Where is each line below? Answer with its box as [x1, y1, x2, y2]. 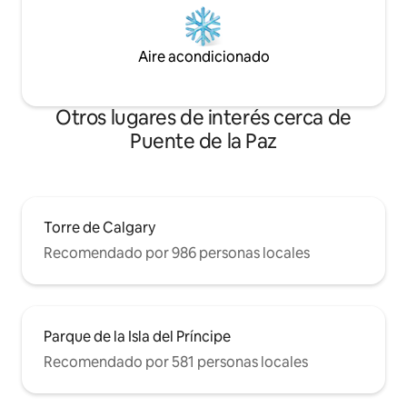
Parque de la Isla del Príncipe [44, 326, 231, 346]
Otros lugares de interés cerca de [55, 104, 352, 131]
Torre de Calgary [44, 217, 155, 237]
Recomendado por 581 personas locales [44, 352, 308, 372]
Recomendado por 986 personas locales [44, 243, 310, 263]
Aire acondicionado [137, 46, 270, 66]
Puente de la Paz [130, 127, 277, 154]
